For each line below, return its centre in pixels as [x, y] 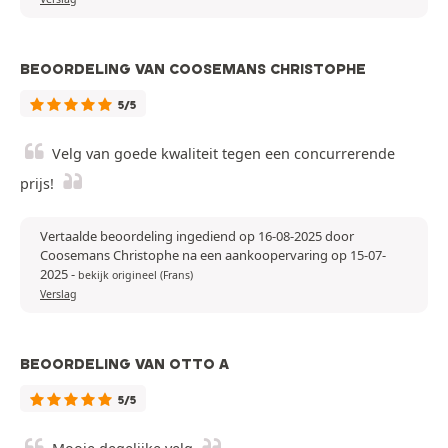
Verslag [58, 294]
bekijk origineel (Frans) [135, 275]
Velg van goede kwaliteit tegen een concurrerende [223, 154]
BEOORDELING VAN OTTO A [124, 364]
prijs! [37, 184]
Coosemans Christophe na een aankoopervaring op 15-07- [213, 255]
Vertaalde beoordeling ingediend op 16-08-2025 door [197, 236]
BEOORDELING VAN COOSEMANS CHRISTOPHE [193, 69]
